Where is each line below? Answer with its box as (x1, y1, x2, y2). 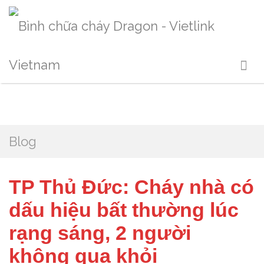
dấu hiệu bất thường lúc (9, 199, 239, 221)
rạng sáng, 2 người (9, 222, 191, 244)
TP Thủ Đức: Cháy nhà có (9, 176, 254, 198)
